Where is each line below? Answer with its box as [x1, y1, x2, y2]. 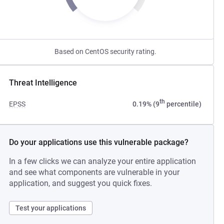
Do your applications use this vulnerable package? [9, 137, 189, 147]
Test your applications [15, 204, 86, 212]
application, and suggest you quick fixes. [9, 178, 152, 188]
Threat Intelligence [9, 78, 77, 87]
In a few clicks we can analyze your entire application [9, 156, 196, 166]
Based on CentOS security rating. [54, 47, 156, 55]
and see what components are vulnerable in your [9, 167, 180, 177]
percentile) [164, 100, 201, 108]
